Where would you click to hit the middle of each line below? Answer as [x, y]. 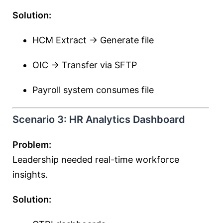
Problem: [32, 145]
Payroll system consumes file [93, 90]
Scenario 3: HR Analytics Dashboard [99, 119]
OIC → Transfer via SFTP [85, 65]
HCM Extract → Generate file [93, 40]
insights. [30, 174]
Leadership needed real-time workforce [96, 160]
